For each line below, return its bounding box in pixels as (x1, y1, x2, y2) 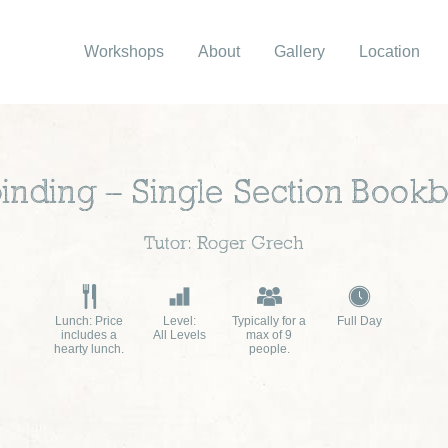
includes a (61, 328, 117, 342)
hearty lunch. (54, 342, 124, 356)
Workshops (84, 43, 164, 60)
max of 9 (246, 328, 292, 342)
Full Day (336, 314, 382, 328)
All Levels (152, 328, 206, 342)
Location (359, 43, 420, 60)
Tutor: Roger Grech (144, 235, 304, 254)
